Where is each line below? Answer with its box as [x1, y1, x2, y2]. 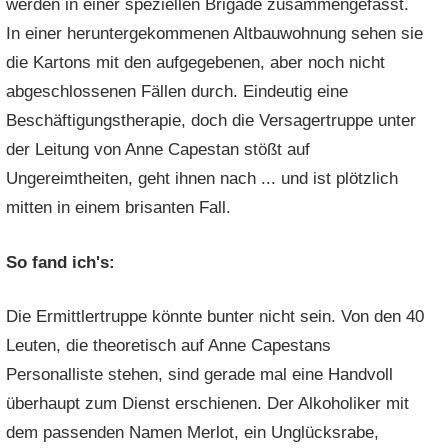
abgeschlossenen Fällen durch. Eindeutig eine [6, 82, 349, 102]
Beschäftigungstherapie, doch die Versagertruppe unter [6, 111, 417, 131]
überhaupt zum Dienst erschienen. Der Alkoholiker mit [6, 394, 410, 414]
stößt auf [239, 140, 311, 160]
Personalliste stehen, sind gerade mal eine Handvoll [6, 365, 394, 385]
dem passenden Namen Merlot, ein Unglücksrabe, [6, 423, 380, 443]
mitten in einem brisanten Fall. [6, 198, 232, 218]
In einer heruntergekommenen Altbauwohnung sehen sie [6, 24, 424, 44]
